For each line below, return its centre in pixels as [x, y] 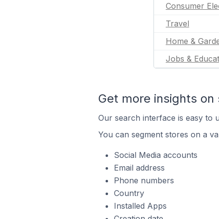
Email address [139, 168]
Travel [177, 23]
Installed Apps [140, 206]
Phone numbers [144, 180]
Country [129, 193]
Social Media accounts [155, 155]
